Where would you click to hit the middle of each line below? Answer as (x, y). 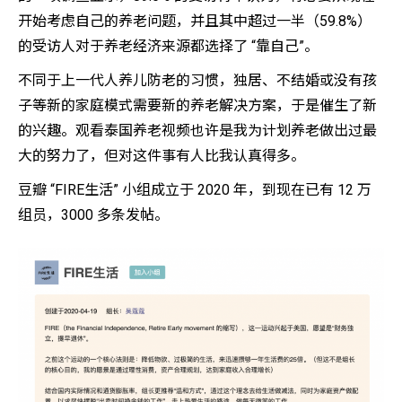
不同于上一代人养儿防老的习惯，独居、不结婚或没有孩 (197, 81)
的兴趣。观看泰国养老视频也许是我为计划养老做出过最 (197, 131)
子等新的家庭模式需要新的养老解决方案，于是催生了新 (197, 106)
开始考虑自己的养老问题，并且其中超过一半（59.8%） (195, 22)
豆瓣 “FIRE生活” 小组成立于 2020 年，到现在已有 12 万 (195, 190)
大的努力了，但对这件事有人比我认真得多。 (162, 156)
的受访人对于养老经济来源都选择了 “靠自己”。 (168, 47)
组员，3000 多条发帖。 (93, 215)
